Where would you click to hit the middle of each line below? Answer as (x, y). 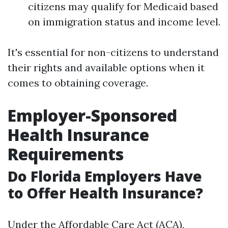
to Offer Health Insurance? (105, 193)
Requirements (66, 154)
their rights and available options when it (106, 67)
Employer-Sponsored (92, 115)
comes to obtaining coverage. (78, 83)
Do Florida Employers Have (105, 176)
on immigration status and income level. (124, 22)
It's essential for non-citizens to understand (113, 52)
